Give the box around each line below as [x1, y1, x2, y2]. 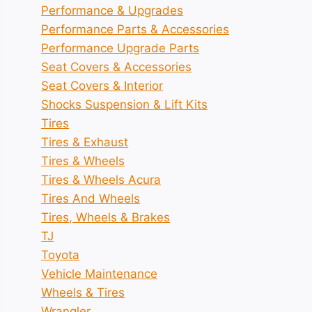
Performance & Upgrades [41, 3, 184, 17]
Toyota [41, 248, 80, 262]
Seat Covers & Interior [41, 79, 164, 93]
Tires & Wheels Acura [41, 173, 162, 187]
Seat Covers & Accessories [41, 60, 192, 74]
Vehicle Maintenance [41, 267, 158, 281]
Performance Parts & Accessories [41, 22, 230, 36]
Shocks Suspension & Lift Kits [41, 97, 208, 111]
